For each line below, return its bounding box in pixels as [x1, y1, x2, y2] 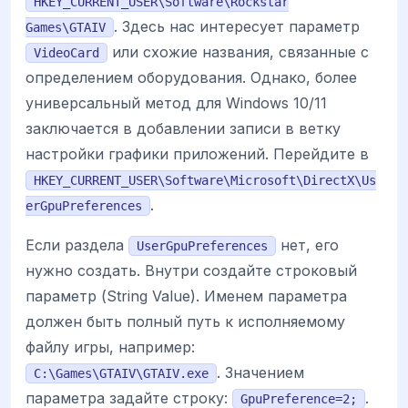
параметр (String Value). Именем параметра [25, 287, 347, 306]
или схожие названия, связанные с [107, 43, 369, 62]
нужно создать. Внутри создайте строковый [25, 261, 357, 280]
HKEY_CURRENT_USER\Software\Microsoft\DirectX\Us [34, 173, 376, 189]
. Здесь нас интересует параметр [114, 17, 360, 36]
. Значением [217, 363, 304, 382]
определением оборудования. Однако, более [25, 68, 357, 87]
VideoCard [34, 46, 99, 61]
